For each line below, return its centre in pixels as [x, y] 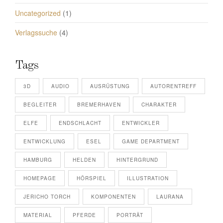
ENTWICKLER [141, 123]
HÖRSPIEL [92, 178]
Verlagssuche [36, 32]
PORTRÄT [130, 215]
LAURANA [170, 196]
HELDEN [84, 160]
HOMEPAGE [40, 178]
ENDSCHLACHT [80, 123]
